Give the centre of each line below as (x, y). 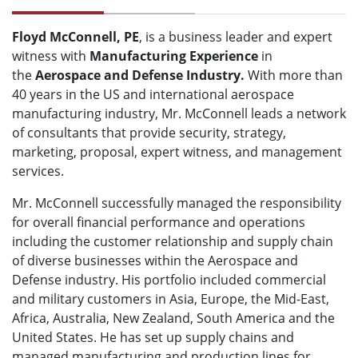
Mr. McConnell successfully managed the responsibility (177, 203)
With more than (295, 76)
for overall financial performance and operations (159, 223)
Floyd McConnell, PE (76, 37)
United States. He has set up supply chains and (153, 338)
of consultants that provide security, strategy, (149, 133)
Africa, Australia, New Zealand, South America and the (173, 318)
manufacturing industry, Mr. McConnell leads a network (179, 114)
